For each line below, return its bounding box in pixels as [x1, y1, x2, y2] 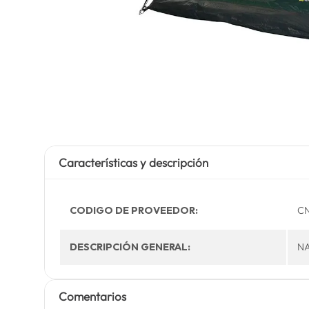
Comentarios [58, 289, 126, 303]
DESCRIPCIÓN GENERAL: [69, 241, 190, 253]
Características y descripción [58, 155, 208, 170]
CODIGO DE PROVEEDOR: [69, 204, 198, 217]
